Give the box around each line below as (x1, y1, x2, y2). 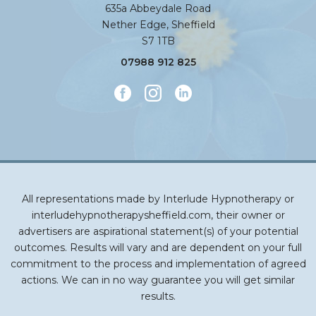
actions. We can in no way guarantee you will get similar (21, 274, 295, 287)
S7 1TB (141, 35, 175, 48)
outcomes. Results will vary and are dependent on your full (14, 241, 302, 255)
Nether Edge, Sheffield (101, 18, 215, 32)
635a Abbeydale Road (105, 2, 211, 16)
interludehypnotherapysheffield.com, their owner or (31, 209, 285, 222)
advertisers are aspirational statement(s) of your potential (18, 225, 298, 238)
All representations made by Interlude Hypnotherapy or (22, 193, 294, 206)
